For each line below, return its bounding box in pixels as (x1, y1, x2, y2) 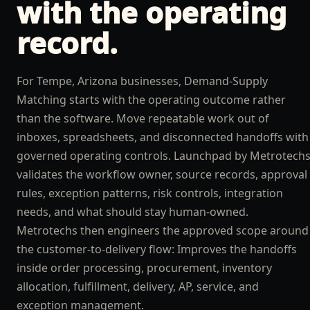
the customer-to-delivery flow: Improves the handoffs (17, 241, 297, 257)
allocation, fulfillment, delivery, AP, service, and (17, 279, 259, 294)
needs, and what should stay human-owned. (17, 204, 248, 219)
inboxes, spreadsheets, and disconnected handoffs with (17, 129, 309, 145)
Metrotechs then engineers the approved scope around (17, 223, 309, 238)
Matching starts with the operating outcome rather (17, 92, 286, 107)
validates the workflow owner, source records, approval (17, 167, 307, 182)
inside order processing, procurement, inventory (17, 260, 272, 275)
